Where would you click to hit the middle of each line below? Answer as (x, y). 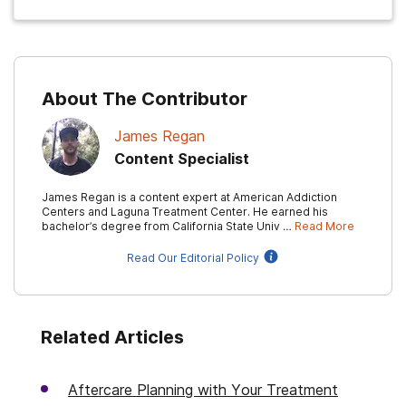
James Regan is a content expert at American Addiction (189, 197)
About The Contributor (145, 99)
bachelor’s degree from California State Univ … (168, 226)
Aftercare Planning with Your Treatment (203, 390)
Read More (324, 226)
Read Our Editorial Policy (193, 258)
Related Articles (112, 337)
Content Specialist (182, 158)
